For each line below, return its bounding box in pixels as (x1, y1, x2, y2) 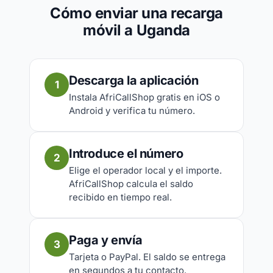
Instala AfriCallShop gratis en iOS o (69, 91, 220, 103)
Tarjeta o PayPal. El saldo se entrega (69, 251, 225, 263)
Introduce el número (69, 146, 183, 161)
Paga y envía (69, 233, 143, 247)
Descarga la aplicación (69, 73, 199, 88)
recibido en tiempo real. (69, 191, 172, 203)
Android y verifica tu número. (69, 105, 195, 116)
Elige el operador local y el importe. (69, 165, 222, 176)
